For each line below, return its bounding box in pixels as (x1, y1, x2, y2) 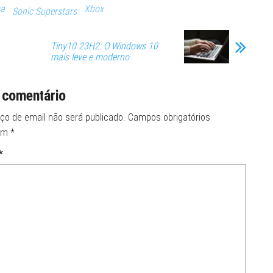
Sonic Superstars (12, 5, 77, 17)
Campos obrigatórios (127, 112, 210, 124)
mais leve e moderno (51, 51, 129, 63)
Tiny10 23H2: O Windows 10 (51, 40, 158, 52)
